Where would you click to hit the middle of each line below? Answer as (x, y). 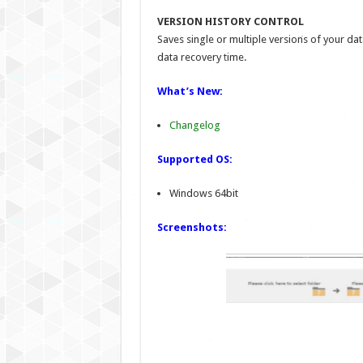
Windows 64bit (203, 193)
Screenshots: (192, 227)
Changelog (194, 125)
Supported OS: (194, 159)
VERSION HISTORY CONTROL (230, 21)
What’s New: (190, 91)
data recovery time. (201, 57)
